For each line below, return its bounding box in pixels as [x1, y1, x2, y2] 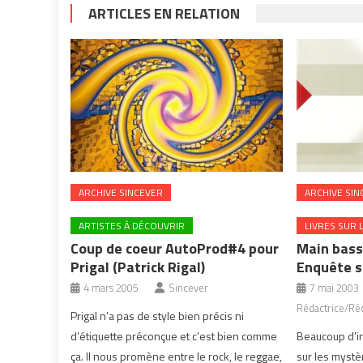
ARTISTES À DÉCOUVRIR [79, 217, 186, 233]
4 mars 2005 [83, 279, 139, 296]
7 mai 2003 [309, 279, 359, 296]
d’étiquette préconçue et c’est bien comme [70, 327, 278, 344]
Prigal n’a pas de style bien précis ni [70, 306, 245, 324]
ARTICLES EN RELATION [88, 2, 240, 24]
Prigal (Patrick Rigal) [70, 255, 206, 278]
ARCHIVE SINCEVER [79, 184, 164, 200]
